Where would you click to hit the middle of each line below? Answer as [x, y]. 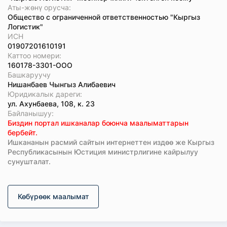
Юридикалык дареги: [45, 94]
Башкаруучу [29, 75]
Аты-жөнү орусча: [39, 7]
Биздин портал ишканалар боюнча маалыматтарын [98, 123]
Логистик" [25, 27]
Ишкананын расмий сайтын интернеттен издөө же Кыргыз [111, 142]
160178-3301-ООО [40, 65]
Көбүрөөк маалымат [53, 196]
